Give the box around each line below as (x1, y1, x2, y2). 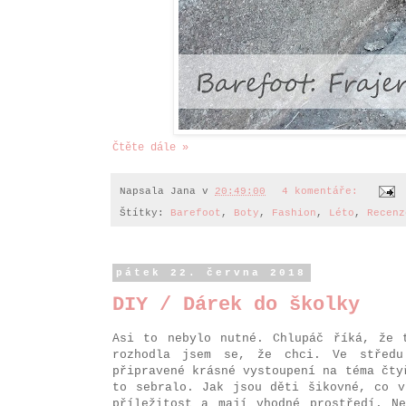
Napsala (120, 186, 170, 198)
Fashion (272, 208, 316, 219)
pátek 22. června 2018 (116, 267, 307, 279)
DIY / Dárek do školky (112, 293, 360, 316)
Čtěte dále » (112, 140, 188, 154)
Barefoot (170, 208, 221, 219)
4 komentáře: (281, 186, 364, 198)
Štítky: (120, 208, 170, 219)
